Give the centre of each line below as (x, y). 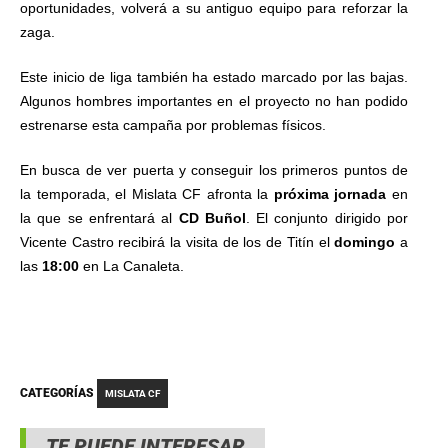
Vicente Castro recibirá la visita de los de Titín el (177, 242)
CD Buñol (212, 218)
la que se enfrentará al (99, 218)
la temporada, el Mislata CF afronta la (147, 194)
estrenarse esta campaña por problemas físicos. (173, 125)
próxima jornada (330, 194)
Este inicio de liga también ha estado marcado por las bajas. (214, 77)
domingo (365, 242)
